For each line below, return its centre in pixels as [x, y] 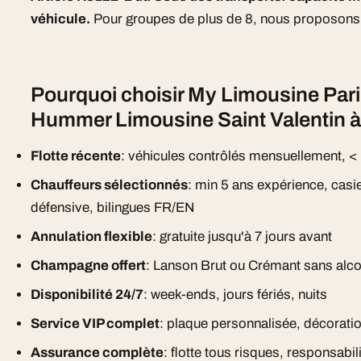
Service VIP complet [95, 324]
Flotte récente [76, 156]
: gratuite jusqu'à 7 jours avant [243, 237]
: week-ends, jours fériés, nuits [236, 295]
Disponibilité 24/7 [87, 295]
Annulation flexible [92, 237]
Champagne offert [89, 266]
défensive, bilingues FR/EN [113, 207]
